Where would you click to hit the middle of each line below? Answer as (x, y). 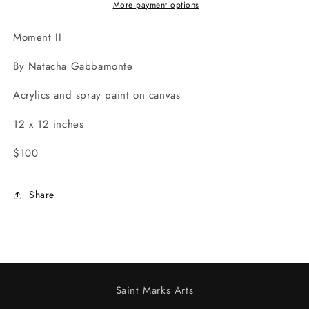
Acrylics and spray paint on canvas (97, 95)
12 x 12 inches (49, 124)
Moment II (38, 37)
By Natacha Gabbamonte (73, 66)
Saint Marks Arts (154, 290)
